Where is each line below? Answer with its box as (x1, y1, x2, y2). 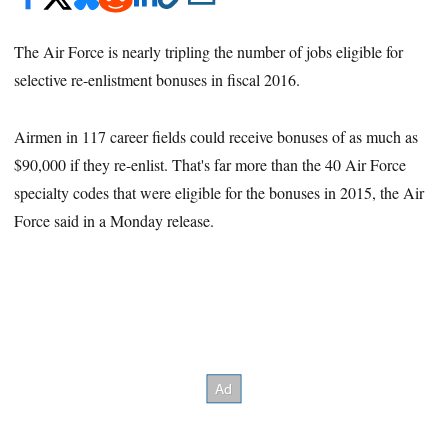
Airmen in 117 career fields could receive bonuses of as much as (14, 125, 419, 147)
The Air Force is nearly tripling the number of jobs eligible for (14, 41, 404, 63)
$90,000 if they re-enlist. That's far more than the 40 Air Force (14, 153, 407, 175)
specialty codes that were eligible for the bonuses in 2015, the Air (14, 181, 425, 203)
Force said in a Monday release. (14, 209, 215, 231)
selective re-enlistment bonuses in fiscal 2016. (14, 69, 301, 91)
